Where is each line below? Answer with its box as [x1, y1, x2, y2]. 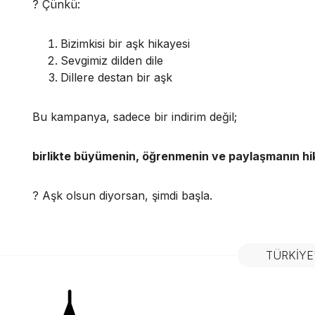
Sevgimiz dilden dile [60, 53, 163, 68]
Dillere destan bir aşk [60, 70, 172, 85]
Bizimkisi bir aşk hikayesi [60, 37, 190, 51]
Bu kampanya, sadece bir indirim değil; [32, 110, 237, 124]
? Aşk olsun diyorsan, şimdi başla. [32, 188, 212, 203]
